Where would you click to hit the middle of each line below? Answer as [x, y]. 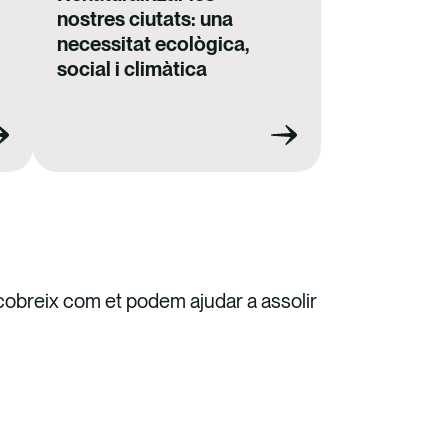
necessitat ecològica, [153, 44]
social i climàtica [132, 69]
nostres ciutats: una [145, 19]
